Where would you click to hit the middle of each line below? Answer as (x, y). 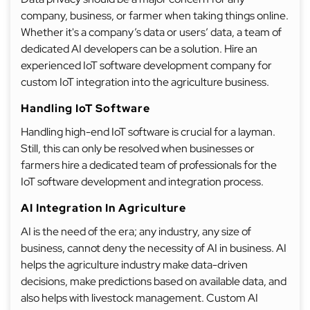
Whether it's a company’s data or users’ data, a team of (151, 32)
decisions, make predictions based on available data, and (154, 281)
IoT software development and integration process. (143, 182)
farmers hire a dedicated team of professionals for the (149, 165)
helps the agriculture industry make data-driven (134, 265)
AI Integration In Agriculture (103, 208)
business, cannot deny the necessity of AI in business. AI (154, 248)
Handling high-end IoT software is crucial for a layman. (148, 132)
